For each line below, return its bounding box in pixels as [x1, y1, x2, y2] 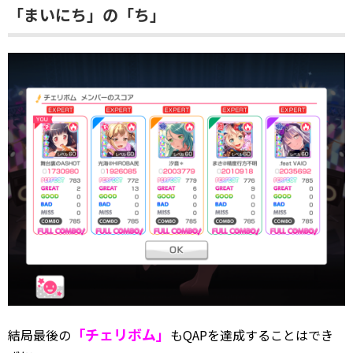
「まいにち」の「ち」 [8, 3, 165, 27]
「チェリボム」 [71, 324, 170, 345]
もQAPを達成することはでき [170, 325, 333, 345]
